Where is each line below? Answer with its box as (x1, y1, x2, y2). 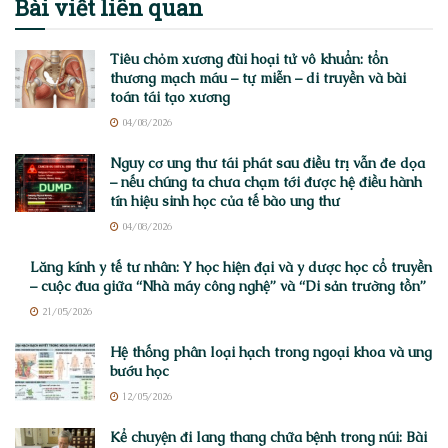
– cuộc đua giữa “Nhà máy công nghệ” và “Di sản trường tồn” (30, 277, 426, 296)
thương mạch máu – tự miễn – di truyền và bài (110, 69, 406, 88)
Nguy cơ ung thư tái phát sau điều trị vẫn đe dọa (110, 154, 425, 173)
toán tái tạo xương (110, 88, 230, 107)
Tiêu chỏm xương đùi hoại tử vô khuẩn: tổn (110, 50, 388, 69)
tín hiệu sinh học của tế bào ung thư (110, 192, 340, 211)
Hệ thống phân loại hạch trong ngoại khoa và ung (110, 343, 432, 362)
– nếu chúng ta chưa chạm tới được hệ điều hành (110, 173, 422, 192)
